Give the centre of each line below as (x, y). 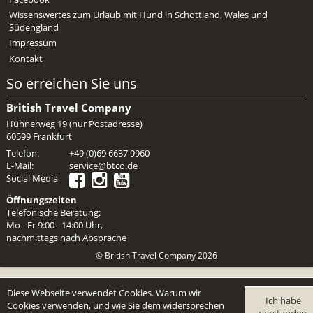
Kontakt (26, 58)
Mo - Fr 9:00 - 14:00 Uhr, (54, 225)
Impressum (33, 43)
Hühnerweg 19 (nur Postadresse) (74, 123)
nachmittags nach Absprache (66, 238)
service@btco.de (103, 165)
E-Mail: (20, 165)
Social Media (32, 178)
